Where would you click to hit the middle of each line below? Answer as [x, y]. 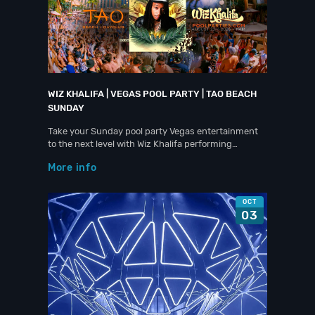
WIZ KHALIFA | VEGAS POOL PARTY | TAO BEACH [152, 94]
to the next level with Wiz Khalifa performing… [143, 144]
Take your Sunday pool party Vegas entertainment [153, 131]
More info [72, 168]
